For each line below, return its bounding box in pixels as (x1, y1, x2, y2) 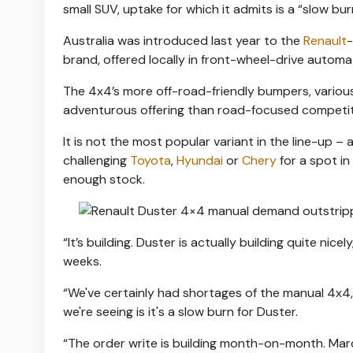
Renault (303, 32, 347, 49)
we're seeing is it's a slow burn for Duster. (63, 303, 298, 320)
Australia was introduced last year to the (63, 32, 303, 49)
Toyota (130, 151, 171, 169)
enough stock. (63, 170, 145, 188)
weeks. (63, 252, 102, 269)
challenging (63, 151, 130, 169)
